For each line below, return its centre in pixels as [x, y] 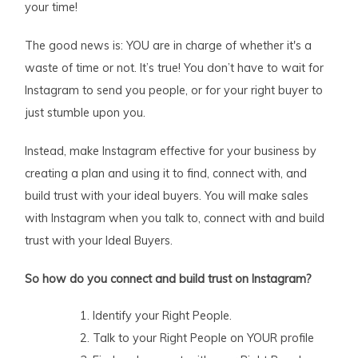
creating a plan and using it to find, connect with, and [166, 174]
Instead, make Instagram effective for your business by [171, 151]
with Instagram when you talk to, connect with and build [175, 219]
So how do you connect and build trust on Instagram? [170, 279]
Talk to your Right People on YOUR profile [204, 338]
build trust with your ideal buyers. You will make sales [167, 196]
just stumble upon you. [86, 113]
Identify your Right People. [163, 316]
